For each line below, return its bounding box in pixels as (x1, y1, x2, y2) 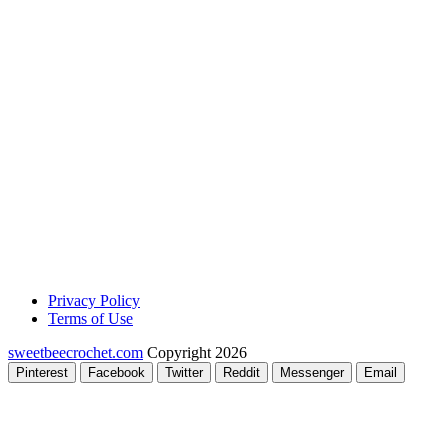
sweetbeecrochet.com (8, 344, 143, 362)
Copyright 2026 (143, 344, 247, 362)
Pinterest (16, 365, 68, 381)
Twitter (165, 365, 203, 381)
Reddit (223, 365, 260, 381)
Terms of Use (48, 310, 133, 328)
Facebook (88, 365, 145, 381)
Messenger (280, 365, 344, 381)
